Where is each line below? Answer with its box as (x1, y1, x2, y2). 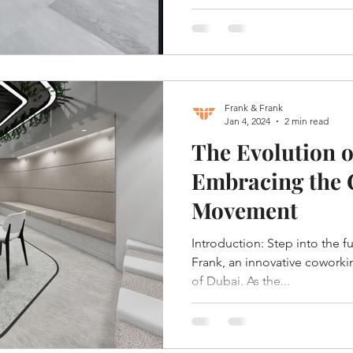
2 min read (284, 115, 329, 127)
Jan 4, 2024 (225, 115, 270, 127)
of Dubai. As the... (191, 273, 290, 288)
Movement (191, 195, 298, 225)
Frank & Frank (225, 102, 283, 113)
